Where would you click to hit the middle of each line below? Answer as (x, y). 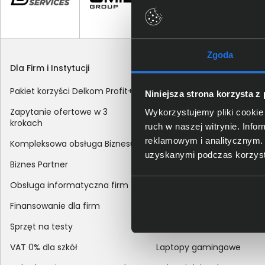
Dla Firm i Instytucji (50, 68)
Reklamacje (180, 206)
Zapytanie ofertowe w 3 (59, 112)
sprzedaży (177, 185)
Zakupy (172, 68)
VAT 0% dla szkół (44, 248)
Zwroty (170, 227)
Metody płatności (193, 112)
